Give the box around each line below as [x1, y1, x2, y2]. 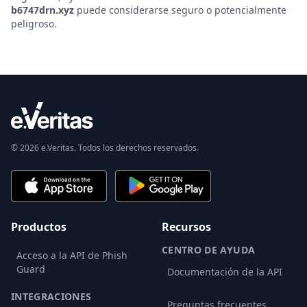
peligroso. [11, 17, 57, 30]
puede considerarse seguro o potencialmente [74, 3, 286, 16]
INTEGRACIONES [11, 290, 92, 304]
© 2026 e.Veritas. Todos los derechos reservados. [11, 142, 199, 154]
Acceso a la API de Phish [16, 249, 127, 262]
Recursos [162, 219, 211, 235]
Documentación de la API [167, 265, 282, 279]
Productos [11, 219, 66, 235]
